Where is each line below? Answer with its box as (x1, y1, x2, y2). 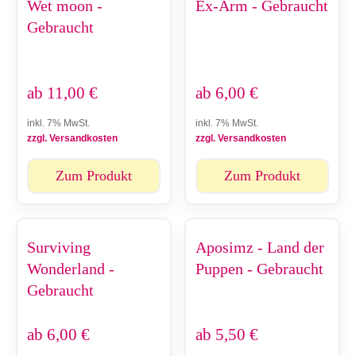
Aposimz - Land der (195, 238, 324, 256)
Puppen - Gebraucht (195, 259, 323, 277)
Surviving (27, 238, 91, 256)
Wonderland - (27, 259, 114, 277)
